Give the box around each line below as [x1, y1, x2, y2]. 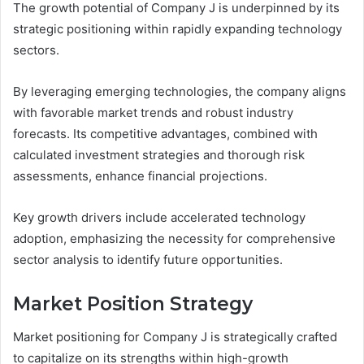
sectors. [13, 42, 59, 58]
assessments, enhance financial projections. [13, 168, 267, 184]
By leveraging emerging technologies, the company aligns [13, 84, 346, 100]
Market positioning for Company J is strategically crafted [13, 328, 337, 344]
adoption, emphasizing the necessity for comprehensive [13, 231, 336, 247]
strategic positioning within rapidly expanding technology [13, 21, 342, 37]
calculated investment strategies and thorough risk [13, 147, 305, 163]
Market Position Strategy [13, 292, 253, 316]
